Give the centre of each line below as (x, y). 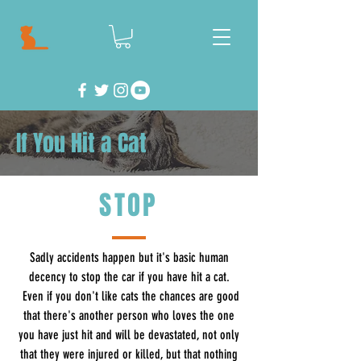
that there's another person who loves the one (129, 316)
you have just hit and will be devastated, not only (129, 335)
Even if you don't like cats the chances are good (129, 297)
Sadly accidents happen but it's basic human (129, 258)
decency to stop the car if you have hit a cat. (129, 277)
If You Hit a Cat (81, 143)
